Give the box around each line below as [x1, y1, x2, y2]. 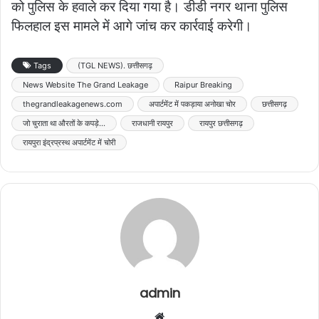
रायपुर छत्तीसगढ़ [199, 117, 243, 128]
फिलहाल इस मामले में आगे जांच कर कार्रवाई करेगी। [11, 18, 252, 33]
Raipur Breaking [174, 79, 232, 90]
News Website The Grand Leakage [23, 79, 148, 90]
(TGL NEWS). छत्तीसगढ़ [78, 60, 152, 70]
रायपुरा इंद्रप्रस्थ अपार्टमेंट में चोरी [23, 137, 115, 147]
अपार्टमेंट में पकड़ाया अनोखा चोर [149, 98, 236, 109]
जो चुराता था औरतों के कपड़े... [23, 117, 105, 128]
